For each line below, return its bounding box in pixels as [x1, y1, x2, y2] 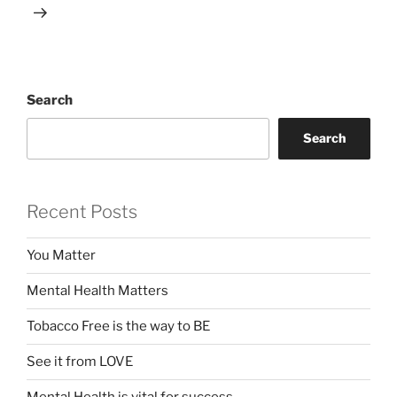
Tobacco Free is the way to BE [27, 318, 210, 335]
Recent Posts [27, 200, 137, 222]
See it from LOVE [27, 354, 133, 370]
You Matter [27, 247, 96, 264]
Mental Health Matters [27, 283, 168, 300]
